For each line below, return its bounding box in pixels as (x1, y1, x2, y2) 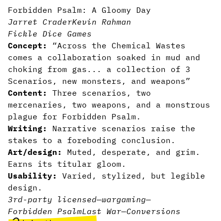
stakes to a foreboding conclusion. (8, 135, 181, 145)
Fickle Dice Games (8, 29, 92, 38)
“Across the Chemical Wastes (47, 40, 185, 50)
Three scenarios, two (52, 88, 151, 98)
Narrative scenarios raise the (52, 123, 195, 133)
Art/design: (8, 147, 62, 157)
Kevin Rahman (72, 17, 131, 27)
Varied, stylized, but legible (57, 171, 205, 181)
